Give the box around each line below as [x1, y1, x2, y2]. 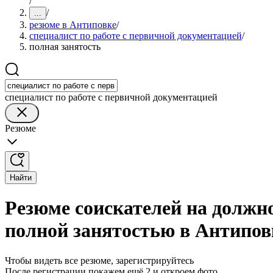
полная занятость [29, 41, 101, 52]
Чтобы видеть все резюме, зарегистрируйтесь [5, 255, 194, 266]
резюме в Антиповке [29, 19, 116, 30]
